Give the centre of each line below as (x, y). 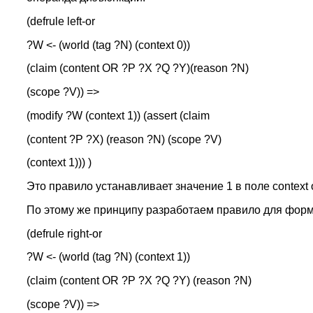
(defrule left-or (60, 21)
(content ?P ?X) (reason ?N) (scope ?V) (124, 139)
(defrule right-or (64, 233)
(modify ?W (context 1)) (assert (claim (118, 115)
